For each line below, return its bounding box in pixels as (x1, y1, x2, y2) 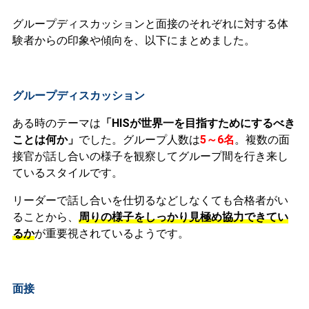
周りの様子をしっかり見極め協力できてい (78, 210, 288, 224)
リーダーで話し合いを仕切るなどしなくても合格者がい (12, 194, 288, 208)
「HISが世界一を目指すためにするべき (100, 117, 295, 130)
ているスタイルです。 (12, 166, 123, 180)
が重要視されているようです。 (34, 227, 189, 241)
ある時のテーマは (12, 117, 101, 130)
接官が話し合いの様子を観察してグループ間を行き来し (12, 150, 288, 163)
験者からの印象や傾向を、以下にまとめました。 (12, 34, 255, 48)
